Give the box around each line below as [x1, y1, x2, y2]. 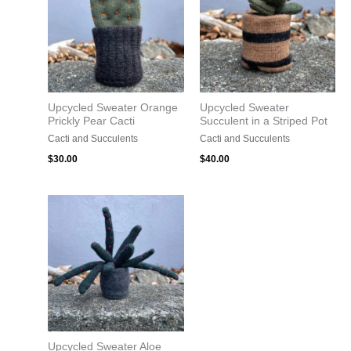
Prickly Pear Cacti [48, 114, 136, 127]
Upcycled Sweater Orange [48, 101, 179, 114]
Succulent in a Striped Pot [199, 114, 327, 127]
